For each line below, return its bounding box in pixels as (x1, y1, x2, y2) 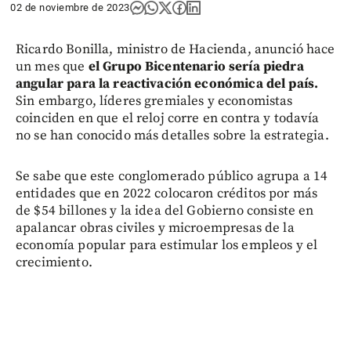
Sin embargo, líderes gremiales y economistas (16, 92, 293, 110)
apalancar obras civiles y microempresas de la (16, 219, 295, 237)
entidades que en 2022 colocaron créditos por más (16, 184, 318, 202)
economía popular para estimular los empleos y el (16, 236, 318, 254)
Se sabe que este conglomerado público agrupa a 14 (16, 167, 328, 185)
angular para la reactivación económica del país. (16, 74, 319, 92)
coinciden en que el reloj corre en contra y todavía (16, 109, 320, 127)
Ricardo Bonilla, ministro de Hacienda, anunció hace (16, 40, 335, 58)
